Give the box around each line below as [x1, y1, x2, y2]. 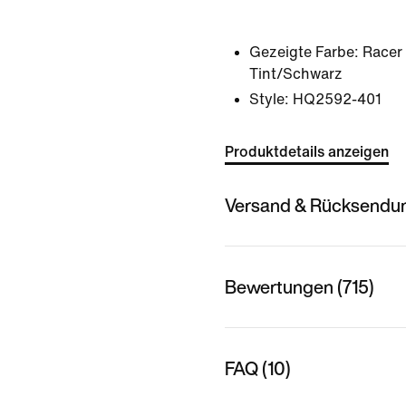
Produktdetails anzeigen [225, 144, 389, 159]
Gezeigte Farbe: [249, 44, 359, 60]
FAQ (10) [225, 354, 291, 382]
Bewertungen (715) [225, 273, 374, 300]
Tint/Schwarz [249, 66, 343, 82]
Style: [249, 92, 289, 107]
